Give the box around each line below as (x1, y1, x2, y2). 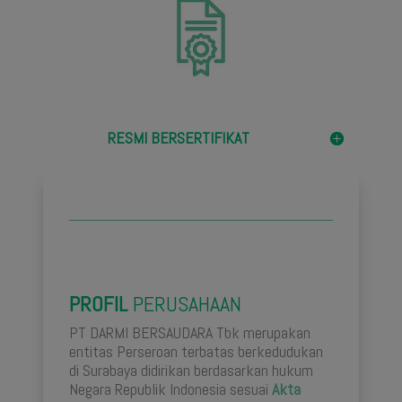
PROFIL (69, 290, 127, 319)
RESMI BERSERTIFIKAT (107, 127, 249, 149)
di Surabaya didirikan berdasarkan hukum (69, 360, 313, 381)
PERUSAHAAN (127, 290, 241, 319)
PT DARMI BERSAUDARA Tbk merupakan (69, 322, 310, 344)
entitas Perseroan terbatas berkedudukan (69, 341, 323, 363)
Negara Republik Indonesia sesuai (69, 379, 272, 400)
